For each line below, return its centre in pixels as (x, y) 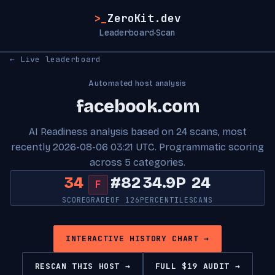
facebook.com (137, 107)
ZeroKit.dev (144, 18)
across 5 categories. (137, 162)
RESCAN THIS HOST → (83, 266)
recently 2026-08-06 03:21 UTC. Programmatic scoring (137, 147)
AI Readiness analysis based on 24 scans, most (137, 132)
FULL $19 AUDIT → (198, 266)
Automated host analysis (137, 83)
